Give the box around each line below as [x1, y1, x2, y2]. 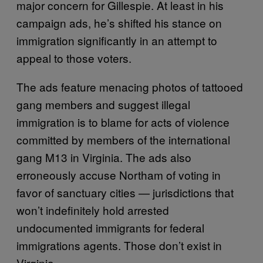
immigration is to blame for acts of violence [16, 113, 230, 130]
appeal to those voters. [16, 49, 131, 66]
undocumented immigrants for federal [16, 219, 204, 235]
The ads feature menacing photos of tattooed [16, 78, 243, 95]
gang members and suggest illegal [16, 96, 190, 112]
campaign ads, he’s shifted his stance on [16, 14, 222, 31]
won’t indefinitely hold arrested [16, 201, 169, 218]
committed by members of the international [16, 131, 230, 147]
